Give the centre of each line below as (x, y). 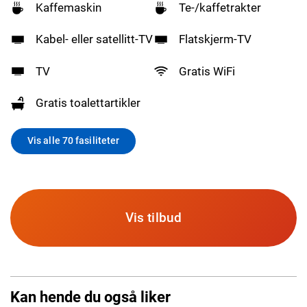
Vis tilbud (153, 217)
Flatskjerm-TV (216, 39)
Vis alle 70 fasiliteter (74, 141)
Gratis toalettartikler (88, 103)
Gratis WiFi (207, 71)
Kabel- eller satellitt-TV (95, 39)
